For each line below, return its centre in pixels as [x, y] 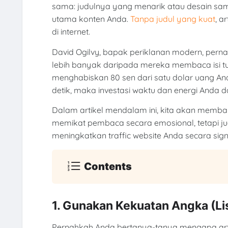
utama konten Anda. [91, 19]
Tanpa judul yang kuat [173, 19]
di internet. [71, 32]
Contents [108, 167]
